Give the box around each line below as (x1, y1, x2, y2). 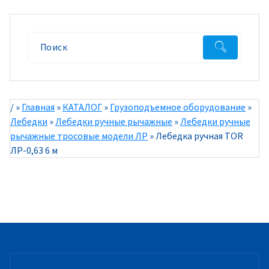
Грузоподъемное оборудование (110, 100, 246, 113)
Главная (22, 100, 55, 113)
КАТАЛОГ (62, 100, 102, 113)
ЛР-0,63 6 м (10, 144, 58, 156)
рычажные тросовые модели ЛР (10, 129, 148, 142)
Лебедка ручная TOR (154, 129, 243, 142)
